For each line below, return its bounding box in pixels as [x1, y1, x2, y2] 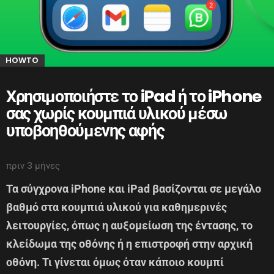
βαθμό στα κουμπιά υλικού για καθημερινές [6, 200, 227, 213]
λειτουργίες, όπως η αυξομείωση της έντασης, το [6, 218, 253, 232]
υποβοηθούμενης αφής [6, 119, 165, 142]
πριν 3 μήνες [6, 158, 60, 172]
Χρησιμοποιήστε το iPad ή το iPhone [6, 84, 262, 108]
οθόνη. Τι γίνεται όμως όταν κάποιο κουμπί [6, 255, 224, 268]
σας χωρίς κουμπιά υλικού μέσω [6, 102, 227, 125]
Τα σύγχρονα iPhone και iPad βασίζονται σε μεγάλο [6, 182, 261, 195]
